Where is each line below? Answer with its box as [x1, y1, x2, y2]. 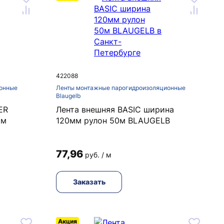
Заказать [72, 177, 105, 186]
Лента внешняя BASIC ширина [56, 104, 174, 114]
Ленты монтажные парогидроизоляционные [56, 84, 185, 91]
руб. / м [85, 150, 111, 159]
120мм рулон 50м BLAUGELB [56, 115, 170, 125]
